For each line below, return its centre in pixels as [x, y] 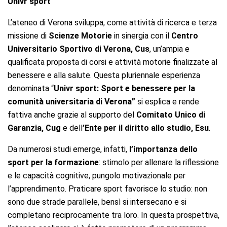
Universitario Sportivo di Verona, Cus [79, 49]
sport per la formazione [53, 162]
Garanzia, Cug [34, 128]
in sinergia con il [142, 35]
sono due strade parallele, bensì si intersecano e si [97, 202]
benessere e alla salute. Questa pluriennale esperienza [104, 75]
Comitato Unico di [171, 115]
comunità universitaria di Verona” [72, 101]
